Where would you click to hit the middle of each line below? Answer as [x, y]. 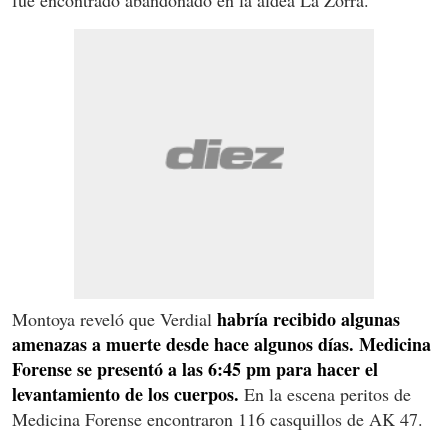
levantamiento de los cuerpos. [125, 393]
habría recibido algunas [308, 318]
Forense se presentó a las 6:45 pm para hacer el [195, 368]
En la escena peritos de [325, 393]
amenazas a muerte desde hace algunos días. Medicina [221, 343]
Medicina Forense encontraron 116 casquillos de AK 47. [217, 418]
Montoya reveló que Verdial [114, 318]
